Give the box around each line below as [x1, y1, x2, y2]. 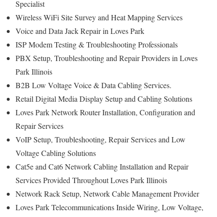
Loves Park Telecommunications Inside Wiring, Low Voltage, [15, 201, 203, 212]
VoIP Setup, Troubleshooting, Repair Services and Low [15, 134, 186, 144]
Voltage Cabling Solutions [15, 147, 96, 158]
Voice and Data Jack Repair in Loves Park [15, 25, 144, 36]
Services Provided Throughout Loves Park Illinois [15, 174, 167, 185]
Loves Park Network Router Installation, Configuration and [15, 107, 195, 117]
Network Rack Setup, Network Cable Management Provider [15, 188, 201, 199]
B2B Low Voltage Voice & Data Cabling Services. [15, 79, 171, 90]
